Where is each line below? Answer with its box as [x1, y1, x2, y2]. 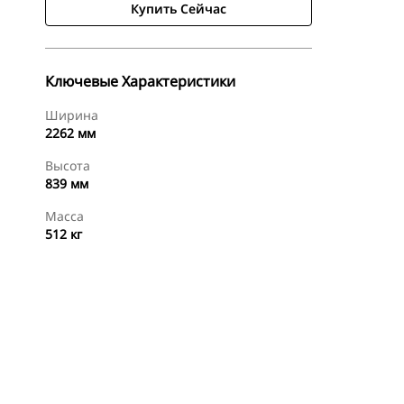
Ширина [45, 106, 98, 124]
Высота [45, 157, 90, 174]
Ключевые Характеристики [45, 71, 235, 91]
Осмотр [75, 369, 131, 389]
